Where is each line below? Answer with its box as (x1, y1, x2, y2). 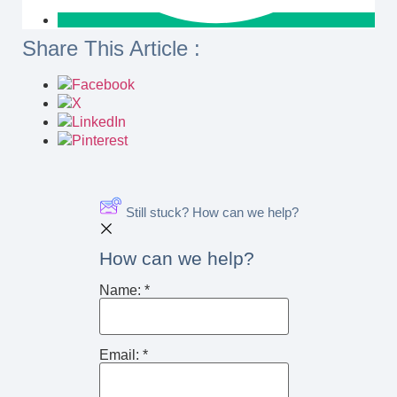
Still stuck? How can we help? (125, 205, 299, 221)
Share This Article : (22, 36, 200, 61)
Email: (98, 346, 143, 362)
